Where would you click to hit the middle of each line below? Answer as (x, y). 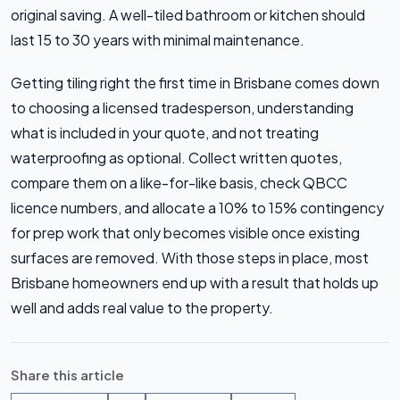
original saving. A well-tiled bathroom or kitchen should (188, 15)
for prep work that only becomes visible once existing (185, 233)
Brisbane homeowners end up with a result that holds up (195, 283)
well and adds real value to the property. (142, 308)
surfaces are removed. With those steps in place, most (190, 258)
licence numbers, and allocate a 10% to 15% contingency (197, 208)
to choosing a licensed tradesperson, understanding (182, 108)
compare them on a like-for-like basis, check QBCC (179, 183)
